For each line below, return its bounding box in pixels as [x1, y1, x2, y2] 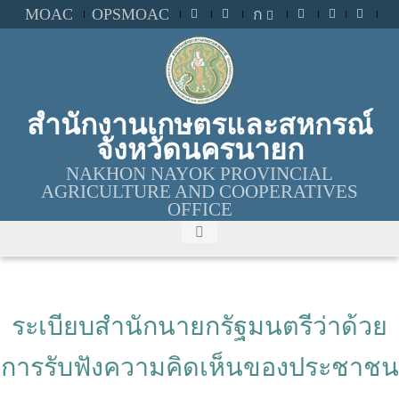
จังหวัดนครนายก [95, 134, 304, 166]
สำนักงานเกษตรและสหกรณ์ [26, 109, 373, 141]
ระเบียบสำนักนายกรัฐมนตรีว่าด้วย [12, 312, 387, 340]
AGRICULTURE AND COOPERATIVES [41, 181, 358, 201]
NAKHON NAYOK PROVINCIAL [66, 163, 333, 183]
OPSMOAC [92, 4, 169, 23]
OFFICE [167, 199, 232, 219]
